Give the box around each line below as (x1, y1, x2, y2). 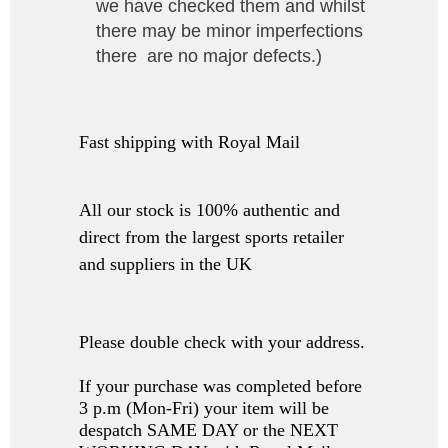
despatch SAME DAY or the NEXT (79, 420, 338, 441)
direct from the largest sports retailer (79, 227, 344, 248)
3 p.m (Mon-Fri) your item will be (79, 398, 329, 419)
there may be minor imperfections (96, 21, 363, 42)
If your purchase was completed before (79, 376, 362, 397)
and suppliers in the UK (79, 254, 252, 275)
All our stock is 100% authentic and (79, 200, 340, 221)
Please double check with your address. (79, 332, 365, 353)
